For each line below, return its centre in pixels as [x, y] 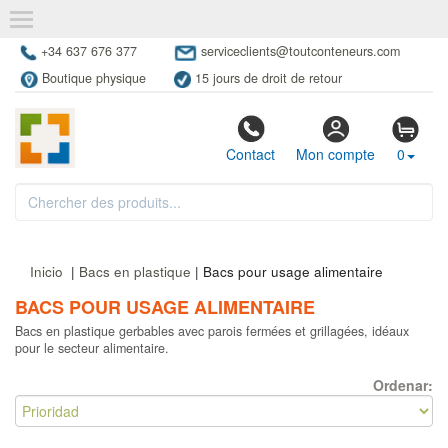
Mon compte [335, 154]
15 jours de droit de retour [269, 78]
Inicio [46, 272]
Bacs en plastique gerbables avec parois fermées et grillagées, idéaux [212, 331]
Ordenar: [403, 385]
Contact [250, 154]
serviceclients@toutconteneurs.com [300, 51]
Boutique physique [93, 78]
